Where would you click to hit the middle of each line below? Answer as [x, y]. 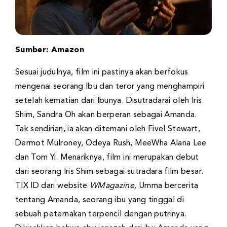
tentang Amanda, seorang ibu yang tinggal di [100, 200]
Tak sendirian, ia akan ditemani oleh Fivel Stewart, [108, 129]
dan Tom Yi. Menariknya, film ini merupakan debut [107, 158]
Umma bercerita [167, 186]
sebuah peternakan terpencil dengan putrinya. [101, 215]
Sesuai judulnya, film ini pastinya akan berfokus [102, 73]
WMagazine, [112, 186]
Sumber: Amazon [50, 50]
